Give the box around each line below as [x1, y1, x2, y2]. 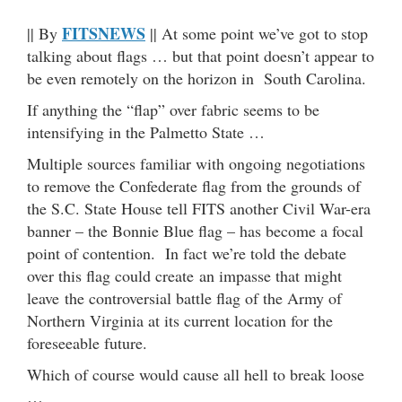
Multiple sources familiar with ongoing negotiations [27, 152, 365, 174]
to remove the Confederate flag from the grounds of [27, 174, 361, 197]
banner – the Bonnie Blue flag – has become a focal [27, 219, 363, 241]
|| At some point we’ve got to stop [145, 22, 368, 44]
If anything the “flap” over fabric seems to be [27, 98, 319, 120]
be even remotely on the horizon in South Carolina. [27, 66, 366, 89]
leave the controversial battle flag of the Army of [27, 286, 342, 309]
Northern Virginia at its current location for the [27, 309, 333, 331]
